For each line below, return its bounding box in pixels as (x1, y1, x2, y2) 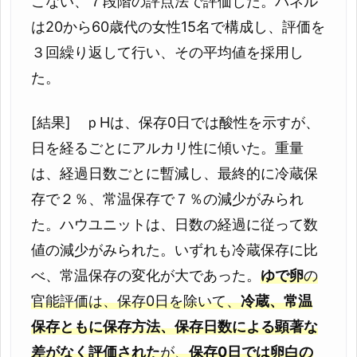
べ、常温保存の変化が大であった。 (31, 267, 261, 284)
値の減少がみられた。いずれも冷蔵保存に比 (31, 241, 318, 259)
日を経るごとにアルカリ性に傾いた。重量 (31, 139, 304, 157)
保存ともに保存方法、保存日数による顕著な (31, 318, 318, 335)
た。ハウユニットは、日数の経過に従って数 (31, 216, 318, 233)
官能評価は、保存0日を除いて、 (31, 292, 241, 310)
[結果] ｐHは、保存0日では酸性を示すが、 (31, 114, 320, 131)
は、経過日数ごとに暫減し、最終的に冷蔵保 (31, 165, 318, 182)
